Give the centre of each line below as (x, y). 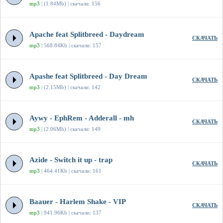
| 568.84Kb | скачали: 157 (71, 46)
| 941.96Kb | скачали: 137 (71, 213)
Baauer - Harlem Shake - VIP (78, 202)
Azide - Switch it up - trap (71, 160)
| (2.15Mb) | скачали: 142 (70, 87)
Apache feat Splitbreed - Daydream (87, 35)
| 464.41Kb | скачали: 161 (71, 171)
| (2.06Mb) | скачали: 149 (70, 129)
